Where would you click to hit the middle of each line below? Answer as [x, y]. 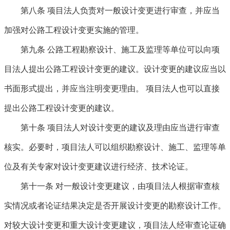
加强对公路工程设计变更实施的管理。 [74, 30]
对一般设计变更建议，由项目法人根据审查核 [137, 186]
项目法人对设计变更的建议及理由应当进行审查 [132, 128]
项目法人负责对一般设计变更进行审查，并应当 [132, 11]
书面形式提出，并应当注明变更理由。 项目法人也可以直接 [112, 89]
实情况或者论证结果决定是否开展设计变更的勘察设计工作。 [115, 206]
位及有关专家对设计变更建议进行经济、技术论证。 [99, 167]
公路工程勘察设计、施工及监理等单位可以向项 [132, 50]
